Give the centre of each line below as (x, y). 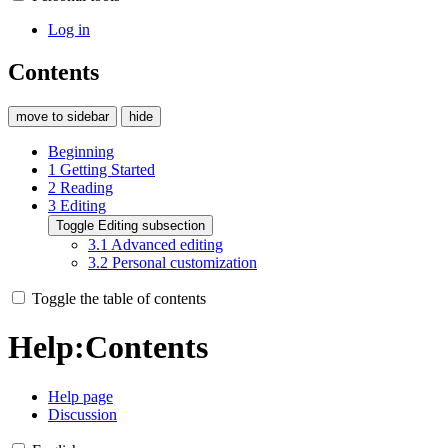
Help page (80, 396)
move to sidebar (62, 116)
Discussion (82, 414)
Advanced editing (167, 244)
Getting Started (107, 169)
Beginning (81, 151)
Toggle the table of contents (119, 298)
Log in (69, 29)
